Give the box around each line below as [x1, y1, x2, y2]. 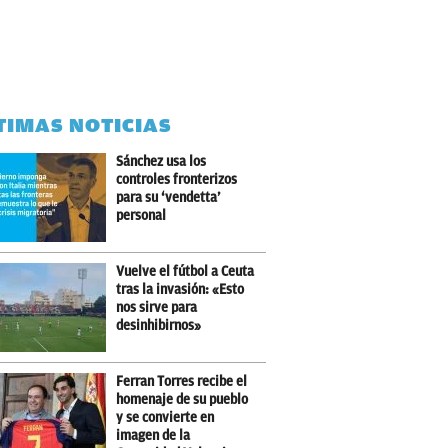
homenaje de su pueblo [116, 392, 249, 407]
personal [116, 208, 167, 223]
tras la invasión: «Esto [116, 282, 245, 297]
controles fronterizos [116, 172, 238, 187]
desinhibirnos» [116, 318, 202, 333]
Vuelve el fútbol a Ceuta [116, 264, 255, 279]
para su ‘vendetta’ [116, 190, 222, 205]
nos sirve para [116, 300, 198, 315]
